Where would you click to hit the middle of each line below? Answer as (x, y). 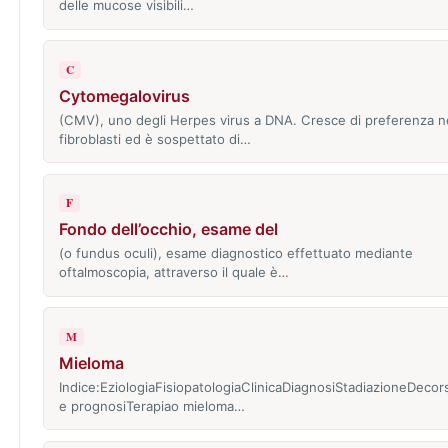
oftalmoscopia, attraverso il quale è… (173, 272)
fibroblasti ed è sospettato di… (154, 138)
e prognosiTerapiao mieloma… (151, 405)
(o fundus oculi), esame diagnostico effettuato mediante (235, 253)
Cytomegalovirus (124, 95)
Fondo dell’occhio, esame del (168, 229)
